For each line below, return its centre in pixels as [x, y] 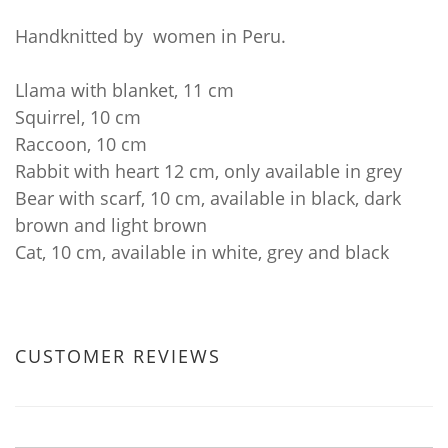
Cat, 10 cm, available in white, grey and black [202, 252]
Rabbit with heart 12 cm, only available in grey [208, 171]
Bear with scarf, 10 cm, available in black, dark [208, 198]
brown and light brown [111, 225]
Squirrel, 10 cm [78, 117]
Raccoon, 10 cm [81, 144]
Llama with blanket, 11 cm [124, 90]
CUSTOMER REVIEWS [118, 356]
